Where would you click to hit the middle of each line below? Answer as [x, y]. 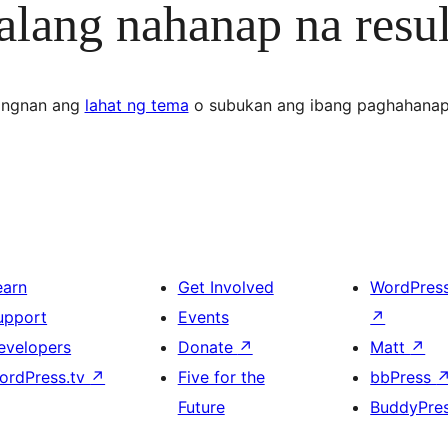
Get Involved [225, 287]
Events [203, 317]
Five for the [221, 377]
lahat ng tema [136, 105]
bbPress [403, 377]
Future [201, 407]
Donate [207, 347]
